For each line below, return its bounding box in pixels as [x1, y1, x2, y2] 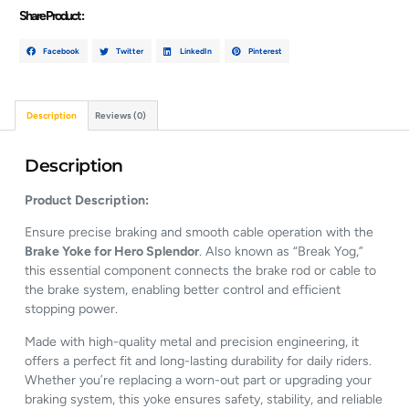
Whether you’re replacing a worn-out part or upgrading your [25, 372, 372, 388]
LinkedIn [179, 46, 212, 56]
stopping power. [25, 301, 119, 318]
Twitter [116, 46, 144, 56]
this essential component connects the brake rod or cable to [25, 263, 377, 279]
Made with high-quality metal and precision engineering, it [25, 333, 360, 350]
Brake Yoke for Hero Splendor [25, 244, 200, 260]
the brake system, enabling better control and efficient [25, 282, 341, 299]
